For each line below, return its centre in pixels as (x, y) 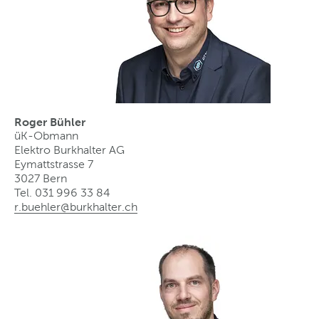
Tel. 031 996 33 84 (62, 192)
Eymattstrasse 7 (54, 164)
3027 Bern (41, 178)
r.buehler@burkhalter (68, 206)
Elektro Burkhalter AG (69, 150)
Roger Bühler (50, 121)
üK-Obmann (46, 135)
